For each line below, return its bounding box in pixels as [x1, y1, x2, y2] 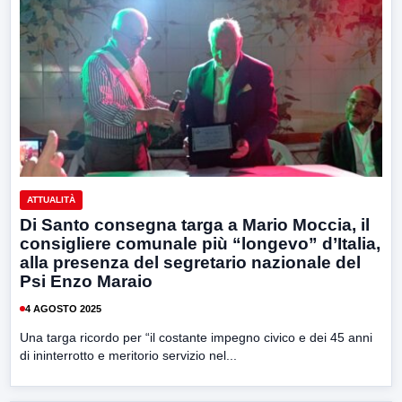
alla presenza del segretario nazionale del [20, 253, 361, 273]
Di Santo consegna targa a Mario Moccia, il [20, 215, 370, 235]
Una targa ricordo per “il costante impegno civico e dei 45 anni [20, 330, 372, 345]
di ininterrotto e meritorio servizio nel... [20, 348, 237, 363]
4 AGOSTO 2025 [25, 302, 101, 314]
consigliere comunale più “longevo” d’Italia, [20, 234, 380, 254]
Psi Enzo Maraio [20, 272, 153, 292]
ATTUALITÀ [27, 195, 75, 205]
